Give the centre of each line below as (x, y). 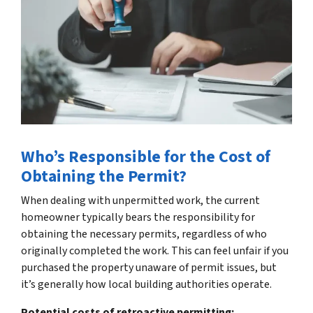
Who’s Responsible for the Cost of (146, 156)
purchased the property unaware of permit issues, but (149, 267)
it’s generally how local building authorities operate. (146, 284)
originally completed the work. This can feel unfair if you (155, 250)
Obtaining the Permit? (104, 176)
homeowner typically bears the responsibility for (138, 217)
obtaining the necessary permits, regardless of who (144, 234)
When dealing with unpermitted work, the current (140, 200)
